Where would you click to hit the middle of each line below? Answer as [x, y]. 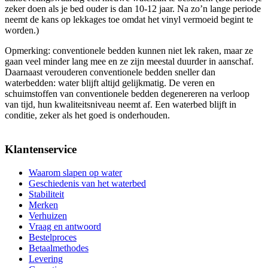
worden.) [22, 31]
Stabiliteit [46, 194]
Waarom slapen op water [75, 172]
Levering [46, 258]
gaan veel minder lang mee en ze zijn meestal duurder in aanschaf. [129, 62]
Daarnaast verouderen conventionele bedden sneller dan [110, 72]
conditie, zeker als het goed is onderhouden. [87, 115]
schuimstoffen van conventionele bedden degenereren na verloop [127, 94]
